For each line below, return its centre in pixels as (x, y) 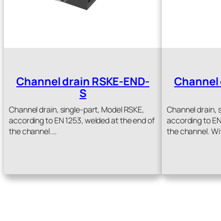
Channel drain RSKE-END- (83, 81)
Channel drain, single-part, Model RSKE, (77, 109)
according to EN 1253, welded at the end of (82, 120)
